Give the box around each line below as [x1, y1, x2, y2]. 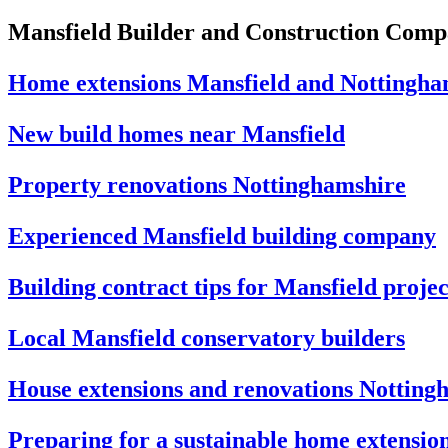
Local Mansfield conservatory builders [8, 324, 405, 351]
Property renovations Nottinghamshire [8, 171, 406, 198]
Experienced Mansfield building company [8, 222, 436, 249]
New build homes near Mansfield [8, 120, 345, 147]
